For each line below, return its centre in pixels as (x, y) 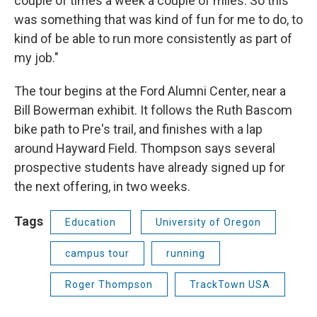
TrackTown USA (230, 285)
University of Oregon (208, 223)
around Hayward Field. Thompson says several (145, 149)
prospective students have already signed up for (150, 168)
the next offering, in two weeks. (104, 187)
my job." (36, 58)
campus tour (97, 254)
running (186, 254)
